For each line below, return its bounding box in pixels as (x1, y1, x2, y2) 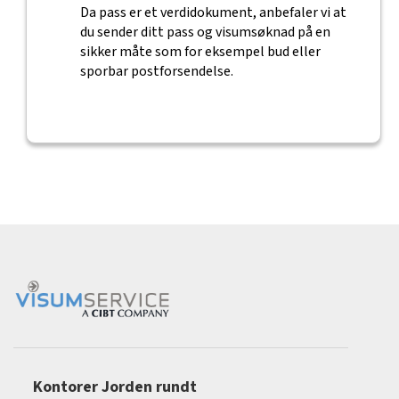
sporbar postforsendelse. (79, 61, 233, 81)
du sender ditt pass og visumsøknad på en (79, 22, 330, 42)
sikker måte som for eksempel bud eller (79, 42, 321, 61)
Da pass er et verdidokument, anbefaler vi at (79, 3, 346, 22)
